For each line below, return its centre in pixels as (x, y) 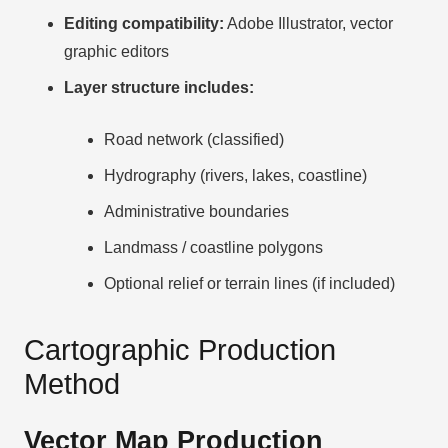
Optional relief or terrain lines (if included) (249, 283)
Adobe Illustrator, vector (308, 23)
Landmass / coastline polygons (213, 247)
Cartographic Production (180, 349)
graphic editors (116, 51)
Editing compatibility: (144, 23)
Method (72, 383)
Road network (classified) (194, 139)
